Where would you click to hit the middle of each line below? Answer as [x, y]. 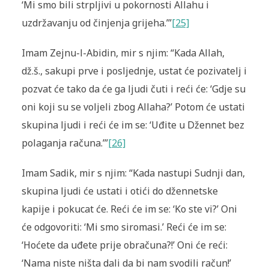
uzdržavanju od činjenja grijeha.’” [96, 23]
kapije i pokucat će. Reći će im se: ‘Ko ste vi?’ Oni [129, 209]
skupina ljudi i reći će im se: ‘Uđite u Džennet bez [133, 125]
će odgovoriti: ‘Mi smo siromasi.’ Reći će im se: [124, 227]
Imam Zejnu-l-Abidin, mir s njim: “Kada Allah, [123, 53]
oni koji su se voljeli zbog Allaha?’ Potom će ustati [133, 107]
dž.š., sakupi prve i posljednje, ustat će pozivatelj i [134, 71]
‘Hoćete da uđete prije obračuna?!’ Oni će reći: [124, 245]
